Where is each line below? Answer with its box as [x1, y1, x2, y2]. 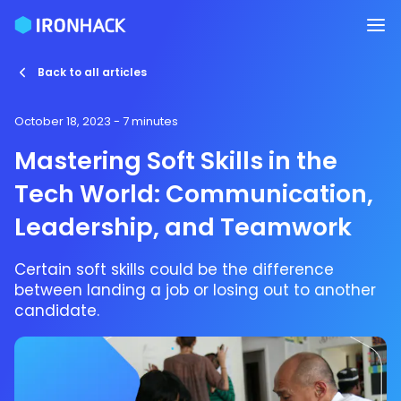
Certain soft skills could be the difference [14, 259, 334, 281]
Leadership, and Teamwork [14, 210, 352, 243]
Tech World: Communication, [14, 177, 373, 210]
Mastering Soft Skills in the [14, 144, 337, 177]
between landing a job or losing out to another [14, 279, 376, 302]
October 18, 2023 [14, 113, 111, 130]
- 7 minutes [111, 113, 178, 130]
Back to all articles [38, 64, 147, 80]
